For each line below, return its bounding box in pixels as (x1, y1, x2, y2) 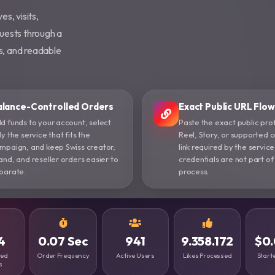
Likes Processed (182, 251, 232, 260)
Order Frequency (36, 251, 90, 260)
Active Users (115, 251, 155, 260)
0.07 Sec (37, 233, 89, 249)
